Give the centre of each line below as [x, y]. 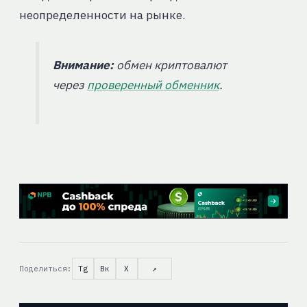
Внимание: [83, 65]
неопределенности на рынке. [102, 15]
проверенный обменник [153, 85]
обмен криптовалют [170, 65]
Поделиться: [45, 268]
